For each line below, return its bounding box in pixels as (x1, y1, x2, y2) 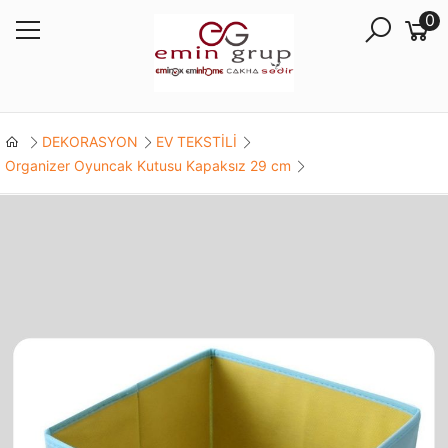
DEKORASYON (41, 132, 138, 150)
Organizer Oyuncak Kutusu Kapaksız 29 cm (4, 156, 291, 174)
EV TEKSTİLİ (155, 132, 237, 150)
